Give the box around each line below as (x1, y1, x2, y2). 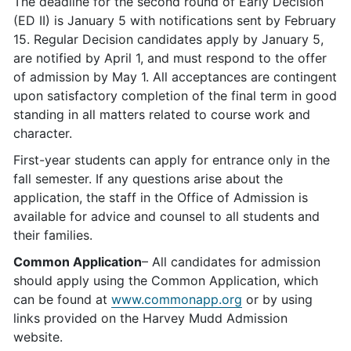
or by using (242, 291, 313, 307)
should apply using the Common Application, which (13, 273, 318, 288)
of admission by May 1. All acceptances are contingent (13, 69, 337, 85)
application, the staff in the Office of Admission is (13, 190, 308, 205)
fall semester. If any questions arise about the (13, 171, 283, 186)
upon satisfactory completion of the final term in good (13, 88, 337, 103)
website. (13, 329, 63, 345)
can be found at (13, 291, 111, 307)
